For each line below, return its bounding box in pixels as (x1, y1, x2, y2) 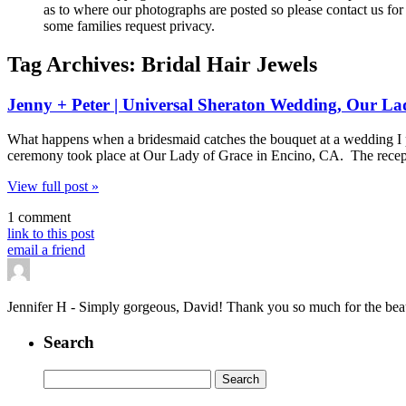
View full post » (7, 179, 99, 195)
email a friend (7, 242, 85, 258)
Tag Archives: (7, 52, 141, 76)
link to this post (7, 226, 94, 242)
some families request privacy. (43, 17, 215, 34)
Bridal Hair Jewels (141, 52, 317, 76)
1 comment (7, 209, 71, 226)
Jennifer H (7, 299, 71, 315)
